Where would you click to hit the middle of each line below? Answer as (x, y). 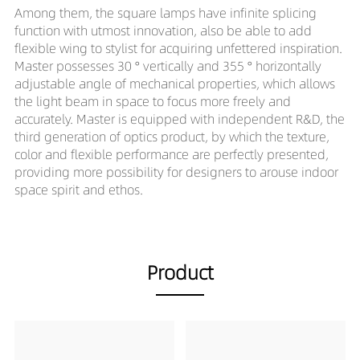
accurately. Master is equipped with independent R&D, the (179, 119)
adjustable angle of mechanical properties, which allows (174, 83)
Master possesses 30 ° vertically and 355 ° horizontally (168, 65)
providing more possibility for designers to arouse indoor (176, 172)
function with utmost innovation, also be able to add (163, 30)
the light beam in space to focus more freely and (152, 101)
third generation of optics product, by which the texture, (172, 136)
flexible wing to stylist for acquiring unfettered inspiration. (178, 48)
